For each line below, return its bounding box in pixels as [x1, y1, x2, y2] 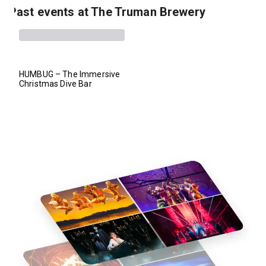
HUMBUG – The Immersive [19, 69, 121, 79]
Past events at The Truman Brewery [9, 4, 205, 19]
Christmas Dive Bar [19, 78, 92, 88]
